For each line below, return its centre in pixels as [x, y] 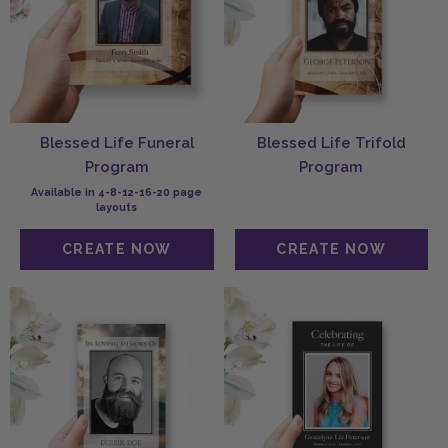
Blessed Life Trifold [331, 142]
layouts [117, 206]
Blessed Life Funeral [116, 142]
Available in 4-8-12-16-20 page [117, 191]
